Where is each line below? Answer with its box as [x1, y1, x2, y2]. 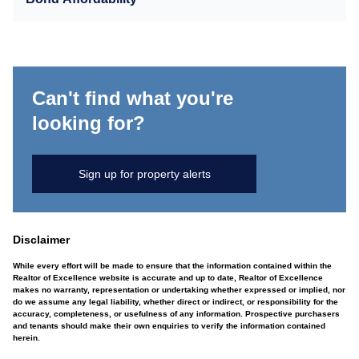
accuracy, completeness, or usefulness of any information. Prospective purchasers [13, 309, 340, 318]
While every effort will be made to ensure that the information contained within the [13, 261, 332, 270]
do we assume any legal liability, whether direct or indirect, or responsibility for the [13, 297, 338, 306]
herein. [13, 333, 40, 342]
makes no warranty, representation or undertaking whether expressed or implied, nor [13, 285, 345, 294]
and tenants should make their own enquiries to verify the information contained [13, 321, 325, 330]
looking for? [32, 112, 145, 134]
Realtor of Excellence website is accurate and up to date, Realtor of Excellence [13, 273, 323, 282]
